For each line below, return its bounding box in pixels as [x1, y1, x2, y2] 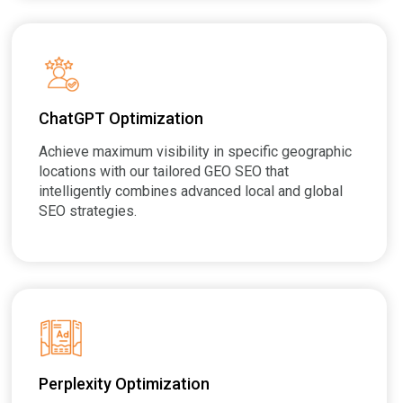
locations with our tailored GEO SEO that [39, 162, 290, 180]
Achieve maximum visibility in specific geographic [39, 142, 353, 160]
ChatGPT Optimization [39, 108, 204, 128]
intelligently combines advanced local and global [39, 182, 344, 200]
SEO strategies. [39, 201, 138, 219]
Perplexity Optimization [39, 373, 210, 393]
